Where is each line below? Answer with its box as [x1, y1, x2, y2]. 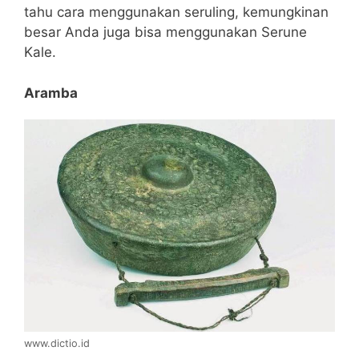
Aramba [24, 84, 78, 101]
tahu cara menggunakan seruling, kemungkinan [24, 4, 329, 21]
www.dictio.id [24, 337, 90, 350]
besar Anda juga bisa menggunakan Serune [24, 24, 307, 41]
